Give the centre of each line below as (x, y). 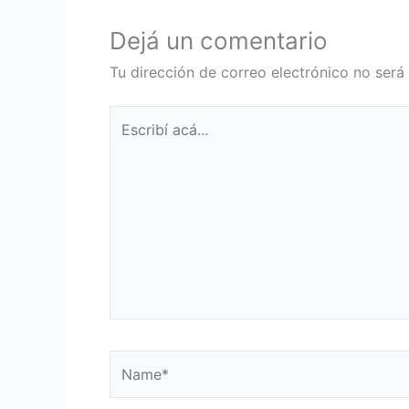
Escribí (132, 117)
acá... (126, 141)
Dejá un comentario (219, 41)
